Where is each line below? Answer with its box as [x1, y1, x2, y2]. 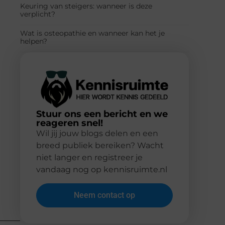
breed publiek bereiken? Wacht [36, 141, 164, 151]
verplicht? [20, 9, 55, 19]
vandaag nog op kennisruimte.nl [36, 165, 167, 175]
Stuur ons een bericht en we [36, 108, 168, 120]
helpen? [20, 36, 47, 46]
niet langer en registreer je [36, 153, 143, 163]
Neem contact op [74, 190, 135, 200]
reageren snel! [36, 118, 103, 129]
